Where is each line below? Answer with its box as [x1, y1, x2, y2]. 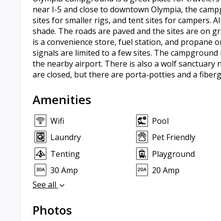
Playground [151, 148, 195, 159]
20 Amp [151, 164, 180, 176]
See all [33, 179, 58, 190]
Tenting [50, 148, 80, 159]
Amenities [33, 91, 91, 108]
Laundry [50, 132, 81, 143]
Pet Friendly [151, 132, 195, 143]
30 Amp [50, 164, 78, 176]
